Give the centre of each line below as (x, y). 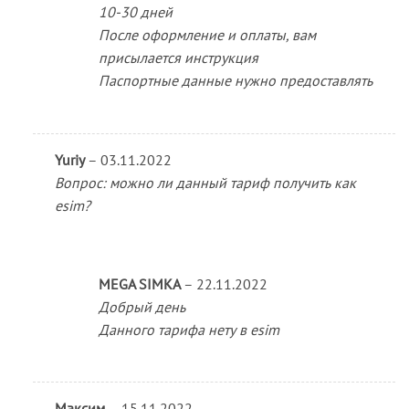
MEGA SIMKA (141, 283)
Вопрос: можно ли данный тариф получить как (205, 182)
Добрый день (142, 306)
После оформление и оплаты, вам (207, 34)
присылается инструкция (178, 57)
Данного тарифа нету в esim (189, 329)
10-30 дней (135, 11)
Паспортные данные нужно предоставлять (235, 80)
